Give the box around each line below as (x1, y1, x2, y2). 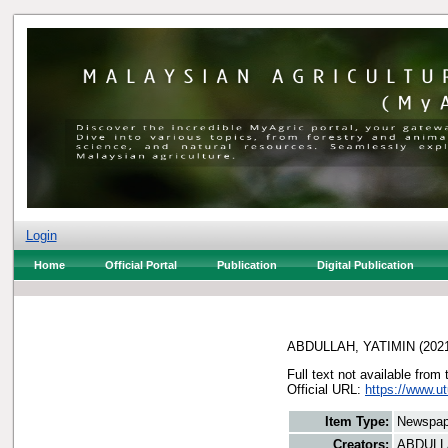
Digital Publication (316, 259, 414, 271)
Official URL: (287, 381, 365, 397)
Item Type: (325, 414, 389, 430)
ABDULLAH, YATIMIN (287, 338, 415, 354)
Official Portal (104, 259, 177, 271)
